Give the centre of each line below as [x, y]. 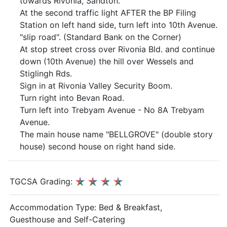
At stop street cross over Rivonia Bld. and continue [117, 49]
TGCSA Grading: [42, 181]
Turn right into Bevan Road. [72, 98]
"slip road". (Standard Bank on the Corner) [101, 37]
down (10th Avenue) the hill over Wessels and [107, 61]
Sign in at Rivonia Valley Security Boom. [96, 86]
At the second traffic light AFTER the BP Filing [108, 13]
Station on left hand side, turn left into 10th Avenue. [119, 25]
